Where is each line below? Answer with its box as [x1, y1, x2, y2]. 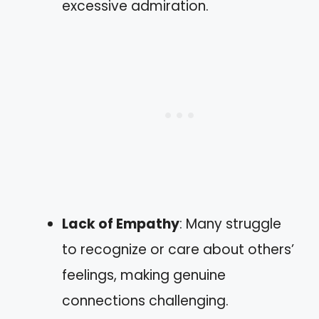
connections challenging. [62, 291, 229, 310]
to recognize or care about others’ [62, 240, 294, 259]
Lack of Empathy [62, 214, 179, 234]
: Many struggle [179, 214, 281, 234]
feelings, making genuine [62, 266, 226, 285]
